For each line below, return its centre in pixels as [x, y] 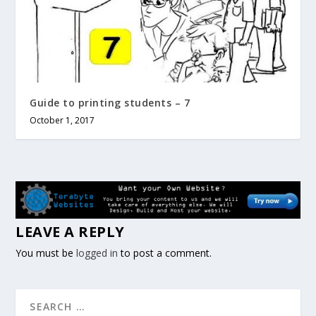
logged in [97, 253]
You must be [46, 253]
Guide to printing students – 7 [110, 103]
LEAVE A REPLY [70, 232]
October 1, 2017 [62, 121]
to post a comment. [165, 253]
